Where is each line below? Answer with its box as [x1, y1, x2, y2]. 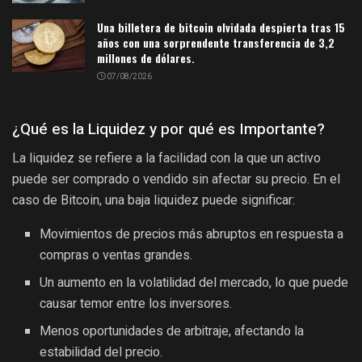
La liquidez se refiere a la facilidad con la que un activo [12, 150, 321, 166]
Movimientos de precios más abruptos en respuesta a [40, 225, 344, 245]
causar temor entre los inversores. [40, 294, 233, 314]
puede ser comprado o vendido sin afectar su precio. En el [12, 171, 340, 187]
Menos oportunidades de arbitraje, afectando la [40, 322, 305, 342]
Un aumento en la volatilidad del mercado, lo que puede [40, 273, 349, 293]
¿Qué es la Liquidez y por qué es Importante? [12, 117, 325, 141]
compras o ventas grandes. [40, 246, 193, 266]
